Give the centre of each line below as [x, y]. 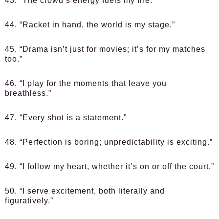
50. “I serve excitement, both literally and [85, 191]
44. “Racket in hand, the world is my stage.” [90, 25]
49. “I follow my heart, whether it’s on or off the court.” [109, 166]
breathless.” [28, 93]
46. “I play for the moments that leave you [86, 83]
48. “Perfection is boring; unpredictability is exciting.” [109, 142]
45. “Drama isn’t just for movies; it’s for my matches [105, 49]
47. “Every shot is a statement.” [66, 118]
